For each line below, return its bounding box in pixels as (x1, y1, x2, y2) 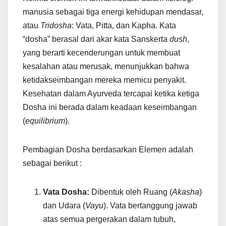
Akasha (172, 188, 199, 197)
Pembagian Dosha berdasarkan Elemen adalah (23, 145, 193, 154)
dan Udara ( (43, 201, 85, 210)
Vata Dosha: (43, 188, 89, 197)
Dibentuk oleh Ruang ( (89, 188, 172, 197)
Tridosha (40, 21, 72, 30)
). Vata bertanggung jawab (103, 201, 197, 210)
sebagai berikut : (23, 159, 82, 168)
